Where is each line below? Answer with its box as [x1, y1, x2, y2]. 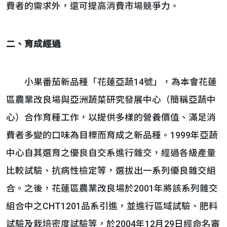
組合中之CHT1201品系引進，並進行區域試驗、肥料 [6, 201, 218, 211]
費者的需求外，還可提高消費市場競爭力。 [6, 1, 179, 11]
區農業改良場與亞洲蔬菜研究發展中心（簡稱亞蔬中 [6, 95, 216, 105]
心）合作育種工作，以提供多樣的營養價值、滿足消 [6, 112, 216, 123]
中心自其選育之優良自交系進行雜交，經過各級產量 [6, 148, 216, 158]
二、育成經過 [6, 39, 61, 49]
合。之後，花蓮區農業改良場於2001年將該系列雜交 [6, 183, 218, 194]
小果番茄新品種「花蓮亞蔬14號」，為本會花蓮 [6, 77, 217, 87]
